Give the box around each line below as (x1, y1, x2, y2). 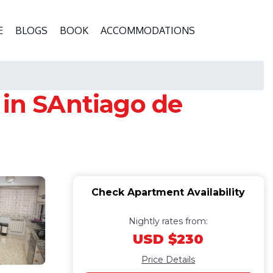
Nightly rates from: (129, 216, 208, 227)
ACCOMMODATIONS (101, 24, 195, 37)
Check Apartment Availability (91, 186, 246, 198)
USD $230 (133, 231, 204, 247)
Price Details (141, 254, 196, 265)
